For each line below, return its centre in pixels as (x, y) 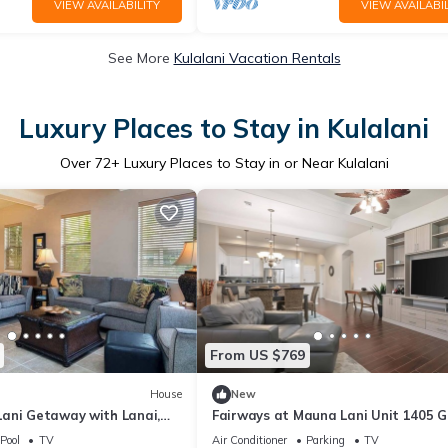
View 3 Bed (248, 432)
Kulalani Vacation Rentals (257, 57)
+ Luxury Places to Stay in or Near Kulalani (249, 162)
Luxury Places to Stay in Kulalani (224, 128)
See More (140, 57)
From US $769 (257, 355)
